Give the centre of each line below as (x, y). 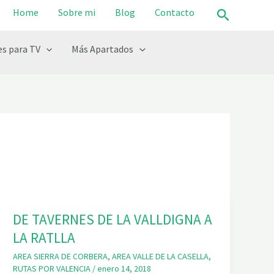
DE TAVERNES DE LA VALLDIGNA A (113, 220)
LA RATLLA (44, 238)
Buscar (236, 14)
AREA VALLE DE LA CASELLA (161, 256)
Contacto (175, 13)
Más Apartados (103, 49)
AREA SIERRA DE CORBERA (61, 256)
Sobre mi (77, 13)
